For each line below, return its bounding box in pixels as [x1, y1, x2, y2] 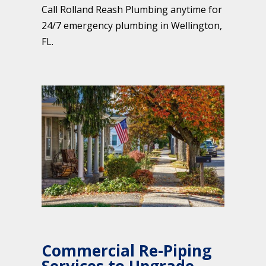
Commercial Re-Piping [42, 240, 211, 262]
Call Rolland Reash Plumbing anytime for [42, 2, 222, 16]
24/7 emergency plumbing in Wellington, [42, 18, 222, 32]
